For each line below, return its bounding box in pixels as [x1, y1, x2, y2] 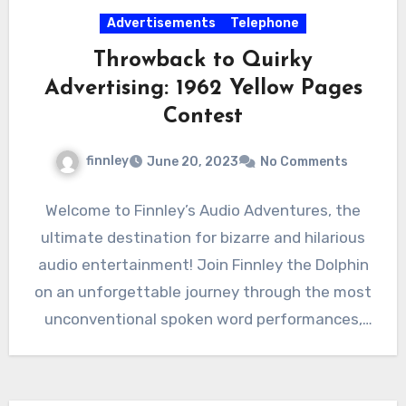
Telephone [230, 15, 299, 32]
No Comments [259, 154, 348, 170]
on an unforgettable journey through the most [34, 283, 372, 302]
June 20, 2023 [146, 154, 238, 170]
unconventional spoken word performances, [43, 310, 362, 329]
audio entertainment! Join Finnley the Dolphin [37, 256, 369, 275]
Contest [163, 106, 243, 129]
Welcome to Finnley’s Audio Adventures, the [45, 201, 361, 220]
